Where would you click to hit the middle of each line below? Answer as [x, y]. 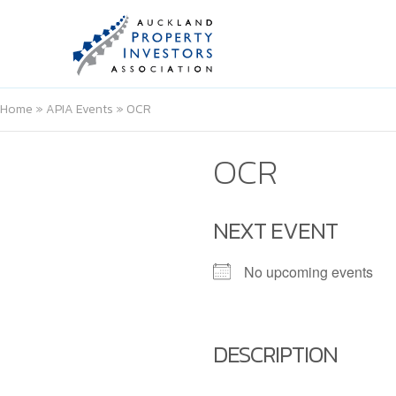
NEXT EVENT [275, 230]
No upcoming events [308, 272]
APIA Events [80, 109]
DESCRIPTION [275, 354]
